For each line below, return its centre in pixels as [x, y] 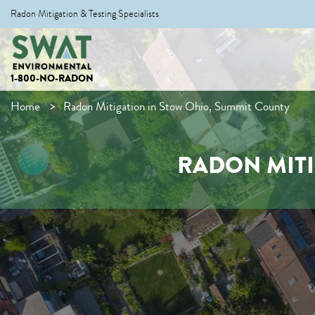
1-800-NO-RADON [52, 78]
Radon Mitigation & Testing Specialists [85, 14]
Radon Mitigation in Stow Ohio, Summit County [176, 107]
